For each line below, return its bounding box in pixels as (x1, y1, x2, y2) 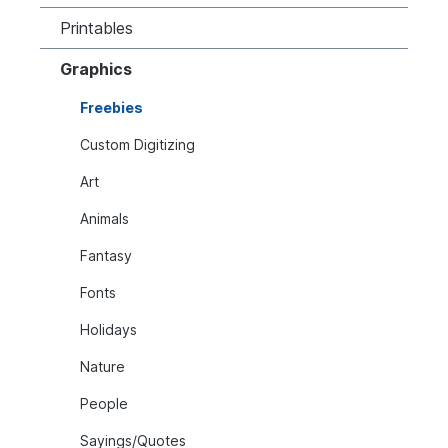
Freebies (80, 98, 143, 116)
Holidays (80, 320, 137, 338)
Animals (80, 209, 129, 227)
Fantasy (80, 246, 132, 264)
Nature (80, 357, 125, 375)
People (80, 394, 128, 412)
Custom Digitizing (80, 135, 195, 153)
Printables (60, 17, 133, 38)
